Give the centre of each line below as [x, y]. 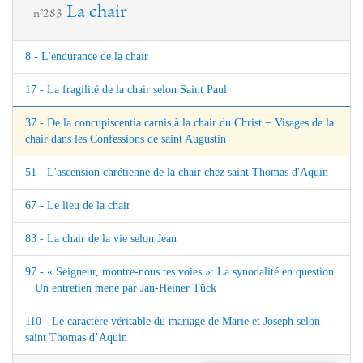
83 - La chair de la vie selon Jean [101, 238]
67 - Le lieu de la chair [78, 205]
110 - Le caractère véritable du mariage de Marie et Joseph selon [173, 321]
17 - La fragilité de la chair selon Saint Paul [126, 89]
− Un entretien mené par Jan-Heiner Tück [121, 288]
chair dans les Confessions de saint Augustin [126, 139]
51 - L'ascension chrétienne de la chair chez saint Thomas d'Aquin [177, 172]
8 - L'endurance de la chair [87, 56]
